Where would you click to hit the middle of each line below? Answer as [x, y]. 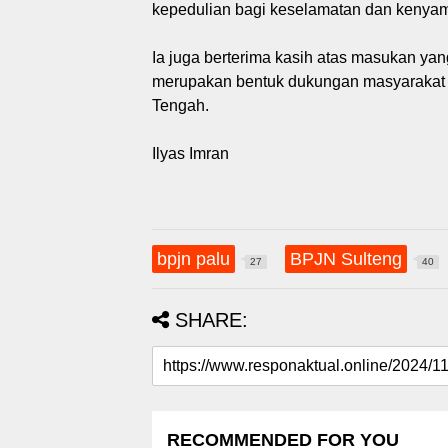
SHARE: [211, 319]
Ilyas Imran [190, 153]
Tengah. [180, 105]
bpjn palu [193, 258]
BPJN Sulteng [346, 258]
